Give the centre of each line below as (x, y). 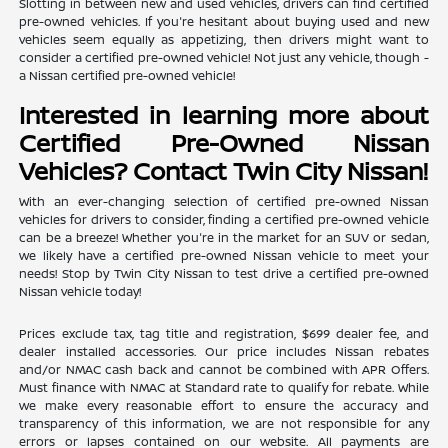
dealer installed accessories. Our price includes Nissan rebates (224, 352)
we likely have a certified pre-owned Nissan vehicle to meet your (224, 256)
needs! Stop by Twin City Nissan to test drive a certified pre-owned (224, 274)
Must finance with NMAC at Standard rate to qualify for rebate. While (224, 388)
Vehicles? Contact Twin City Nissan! (224, 171)
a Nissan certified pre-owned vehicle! (127, 76)
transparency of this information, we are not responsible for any (224, 424)
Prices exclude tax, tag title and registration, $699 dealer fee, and (224, 334)
